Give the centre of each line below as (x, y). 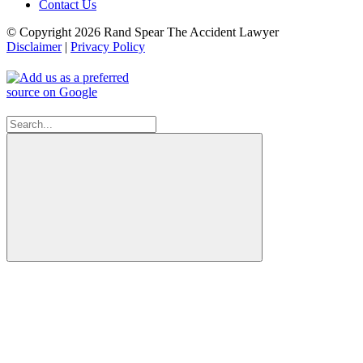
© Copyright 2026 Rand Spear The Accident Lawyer (143, 32)
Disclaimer (34, 46)
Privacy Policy (108, 46)
